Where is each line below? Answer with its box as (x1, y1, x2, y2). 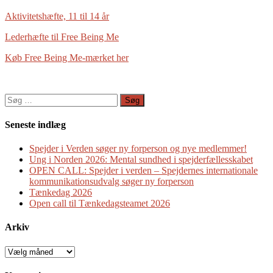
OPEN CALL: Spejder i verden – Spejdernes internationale (29, 165, 258, 176)
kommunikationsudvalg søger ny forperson (29, 176, 194, 187)
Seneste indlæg (5, 119, 66, 130)
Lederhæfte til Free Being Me (5, 31, 119, 42)
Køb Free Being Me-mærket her (5, 52, 129, 63)
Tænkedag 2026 (29, 187, 92, 198)
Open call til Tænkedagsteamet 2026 (29, 198, 170, 209)
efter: (4, 104, 24, 115)
